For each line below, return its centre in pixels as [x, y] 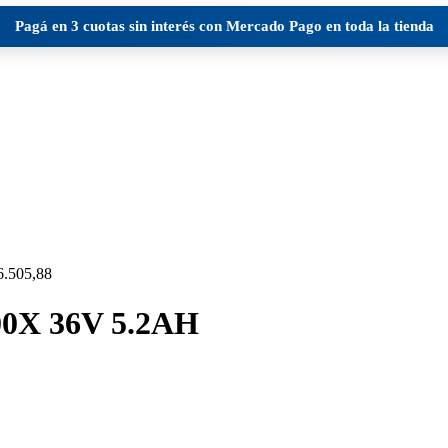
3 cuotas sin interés [132, 26]
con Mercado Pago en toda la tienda [314, 26]
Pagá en [42, 26]
